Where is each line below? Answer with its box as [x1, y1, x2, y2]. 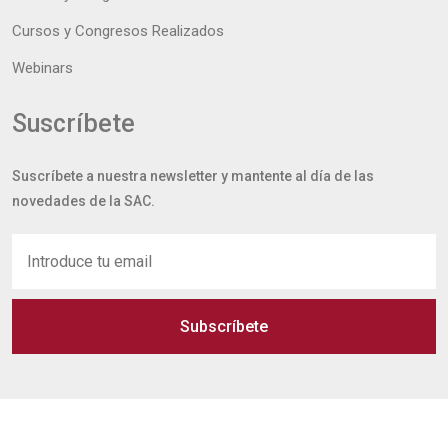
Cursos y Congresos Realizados [12, 21, 224, 40]
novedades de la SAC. [12, 192, 155, 209]
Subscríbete [180, 316, 268, 336]
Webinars [12, 58, 73, 77]
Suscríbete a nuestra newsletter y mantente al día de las [12, 167, 374, 184]
